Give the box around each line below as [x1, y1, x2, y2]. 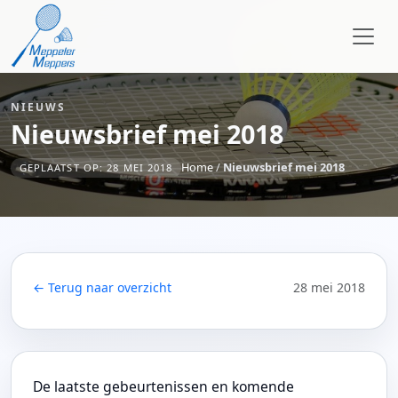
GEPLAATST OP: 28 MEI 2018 [19, 160, 173, 174]
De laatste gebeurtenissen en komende [33, 376, 294, 396]
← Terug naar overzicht [33, 278, 171, 296]
